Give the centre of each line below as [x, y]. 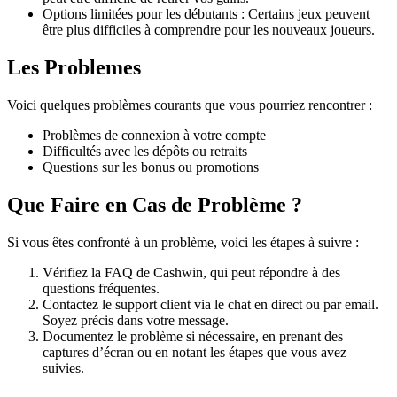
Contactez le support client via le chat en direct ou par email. [210, 304]
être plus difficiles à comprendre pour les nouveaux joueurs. [209, 30]
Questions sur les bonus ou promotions [151, 167]
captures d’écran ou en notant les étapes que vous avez [195, 352]
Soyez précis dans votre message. [136, 320]
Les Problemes [74, 68]
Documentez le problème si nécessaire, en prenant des [193, 336]
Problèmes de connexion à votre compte [154, 136]
